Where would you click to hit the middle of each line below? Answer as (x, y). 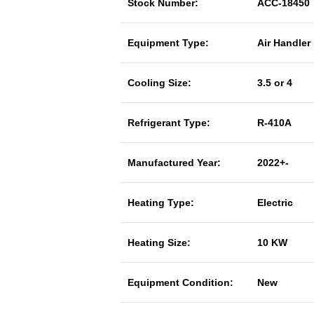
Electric (275, 203)
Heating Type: (161, 203)
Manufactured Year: (174, 163)
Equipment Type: (168, 43)
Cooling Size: (159, 83)
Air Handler (284, 43)
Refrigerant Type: (169, 123)
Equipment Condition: (180, 282)
